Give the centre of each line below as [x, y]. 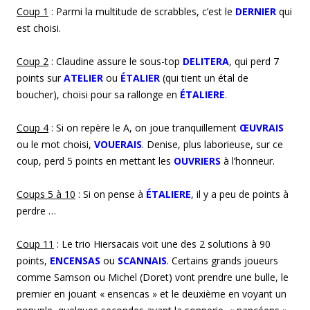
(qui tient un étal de [206, 77]
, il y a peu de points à [240, 194]
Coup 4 [33, 127]
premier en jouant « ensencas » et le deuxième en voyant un [152, 293]
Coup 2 [33, 61]
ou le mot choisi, [55, 144]
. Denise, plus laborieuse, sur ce [212, 144]
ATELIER [83, 77]
